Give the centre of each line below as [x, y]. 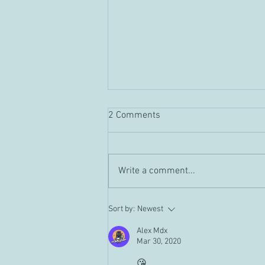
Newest [150, 209]
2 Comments [134, 116]
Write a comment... [157, 171]
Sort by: [122, 209]
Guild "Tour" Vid [157, 165]
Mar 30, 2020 [159, 242]
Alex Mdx [152, 231]
